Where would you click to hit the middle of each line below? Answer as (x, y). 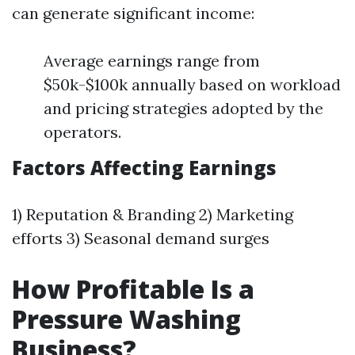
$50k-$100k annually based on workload (192, 84)
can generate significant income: (133, 13)
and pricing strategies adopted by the (183, 108)
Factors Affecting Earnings (144, 168)
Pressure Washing (126, 319)
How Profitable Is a (133, 289)
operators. (82, 132)
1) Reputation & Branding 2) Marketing (153, 214)
